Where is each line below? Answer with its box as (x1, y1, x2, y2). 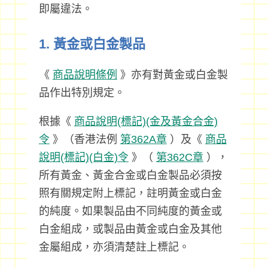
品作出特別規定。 (38, 87, 125, 99)
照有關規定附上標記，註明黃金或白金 (38, 187, 222, 199)
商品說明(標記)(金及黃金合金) (74, 115, 218, 127)
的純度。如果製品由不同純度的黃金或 (38, 205, 222, 217)
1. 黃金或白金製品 (38, 36, 145, 51)
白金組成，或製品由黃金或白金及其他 (38, 223, 222, 235)
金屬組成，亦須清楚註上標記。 (38, 241, 190, 253)
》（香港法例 (49, 133, 120, 145)
